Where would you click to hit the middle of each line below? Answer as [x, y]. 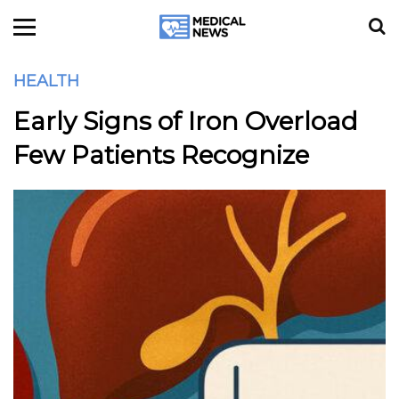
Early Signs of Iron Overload [186, 121]
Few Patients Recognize [161, 155]
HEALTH [46, 81]
